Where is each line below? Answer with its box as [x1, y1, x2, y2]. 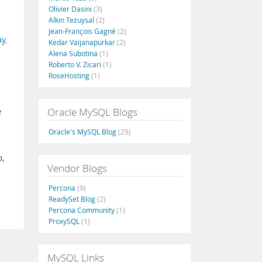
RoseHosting [49, 71, 91, 80]
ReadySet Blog [49, 194, 97, 204]
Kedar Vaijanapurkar [49, 37, 117, 47]
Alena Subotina [49, 49, 99, 58]
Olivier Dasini [49, 4, 94, 13]
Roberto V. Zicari [49, 60, 103, 69]
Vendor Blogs [47, 161, 107, 175]
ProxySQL [49, 216, 81, 226]
